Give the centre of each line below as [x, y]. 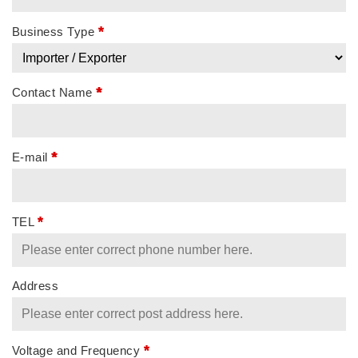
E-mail [32, 157]
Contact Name [54, 92]
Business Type [55, 31]
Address [36, 285]
